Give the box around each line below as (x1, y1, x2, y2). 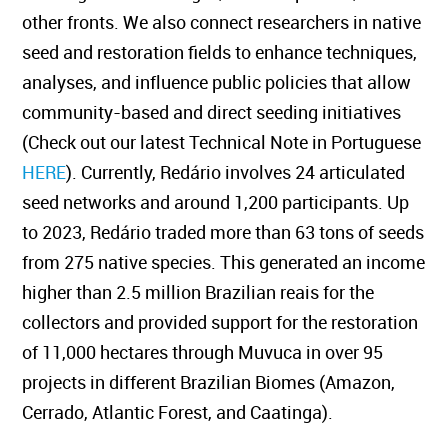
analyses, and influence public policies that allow (22, 70, 412, 94)
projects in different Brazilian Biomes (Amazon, (22, 370, 396, 394)
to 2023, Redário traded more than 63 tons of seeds (22, 220, 425, 244)
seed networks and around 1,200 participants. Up (22, 190, 410, 214)
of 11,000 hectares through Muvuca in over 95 (22, 340, 384, 364)
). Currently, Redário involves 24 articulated (66, 160, 406, 184)
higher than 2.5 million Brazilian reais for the (22, 280, 375, 304)
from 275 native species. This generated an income (22, 250, 426, 274)
